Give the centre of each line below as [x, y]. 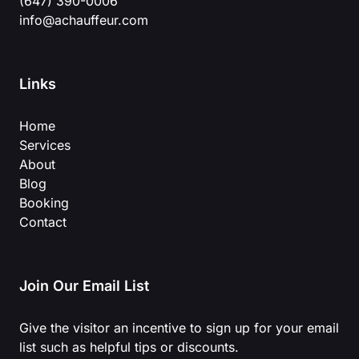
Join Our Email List [84, 286]
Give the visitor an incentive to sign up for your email [179, 328]
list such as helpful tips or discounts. [129, 347]
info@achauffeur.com [84, 20]
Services [45, 145]
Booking [44, 203]
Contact [43, 222]
